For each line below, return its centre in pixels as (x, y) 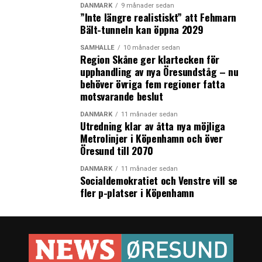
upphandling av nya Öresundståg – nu (159, 71)
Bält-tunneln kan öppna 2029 (142, 29)
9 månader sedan (147, 6)
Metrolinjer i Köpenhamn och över (151, 138)
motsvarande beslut (121, 96)
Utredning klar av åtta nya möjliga (152, 126)
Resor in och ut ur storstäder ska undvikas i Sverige (121, 17)
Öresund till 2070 (116, 150)
